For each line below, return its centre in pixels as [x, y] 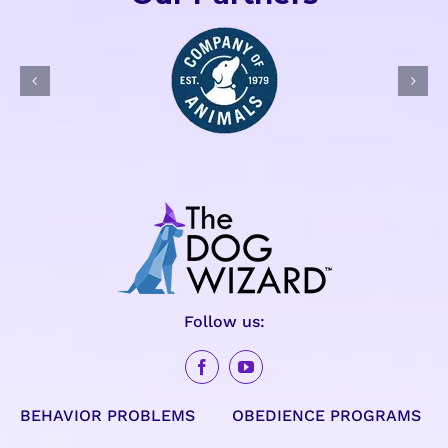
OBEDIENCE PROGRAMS [327, 416]
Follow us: [224, 322]
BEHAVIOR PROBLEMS [107, 416]
